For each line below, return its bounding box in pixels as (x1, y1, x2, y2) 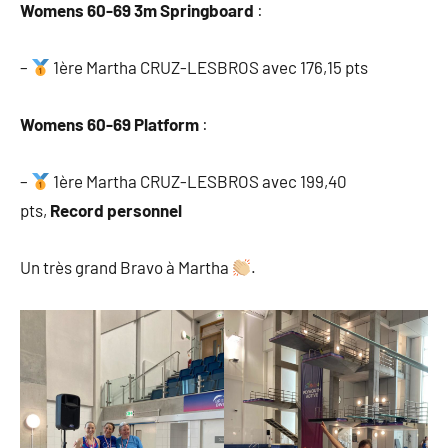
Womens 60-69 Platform (20, 114, 202, 135)
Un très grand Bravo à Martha (20, 257, 232, 278)
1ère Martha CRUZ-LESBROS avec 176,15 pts (50, 57, 369, 78)
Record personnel (50, 200, 182, 221)
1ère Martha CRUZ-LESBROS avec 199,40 (50, 171, 348, 192)
